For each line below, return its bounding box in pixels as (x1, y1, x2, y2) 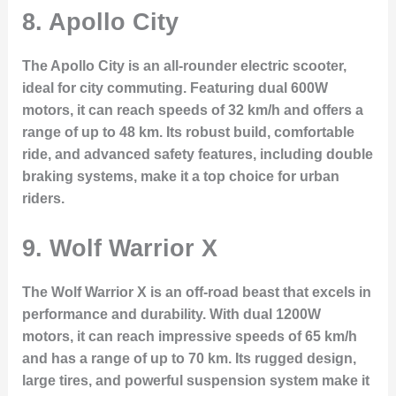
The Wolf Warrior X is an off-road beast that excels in (21, 284, 371, 300)
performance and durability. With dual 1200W (21, 306, 321, 322)
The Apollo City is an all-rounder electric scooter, (21, 58, 346, 74)
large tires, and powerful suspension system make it (21, 372, 369, 388)
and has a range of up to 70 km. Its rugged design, (21, 350, 356, 366)
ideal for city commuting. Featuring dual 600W (21, 80, 328, 96)
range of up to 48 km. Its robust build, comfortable (21, 125, 354, 141)
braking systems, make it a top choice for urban (21, 169, 339, 185)
